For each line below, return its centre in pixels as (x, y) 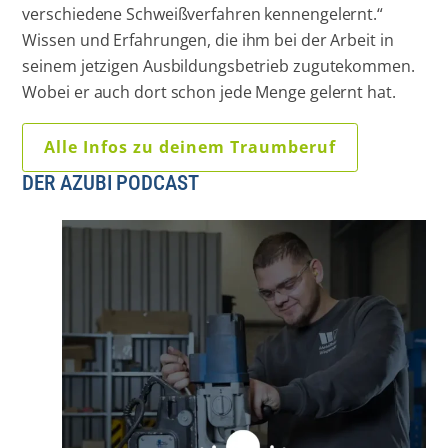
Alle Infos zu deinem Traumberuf (190, 147)
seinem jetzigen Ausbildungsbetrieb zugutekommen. (218, 65)
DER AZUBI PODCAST (110, 183)
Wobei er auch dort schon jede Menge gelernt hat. (209, 91)
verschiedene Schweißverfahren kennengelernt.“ (202, 13)
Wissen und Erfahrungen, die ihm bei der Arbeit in (208, 39)
